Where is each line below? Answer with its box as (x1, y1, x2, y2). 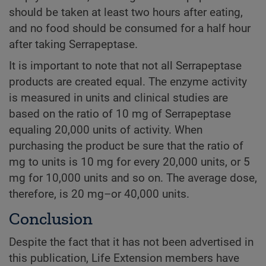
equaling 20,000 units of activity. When (9, 123, 202, 137)
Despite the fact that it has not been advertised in (9, 235, 254, 249)
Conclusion (9, 208, 93, 229)
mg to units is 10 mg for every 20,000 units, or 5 (9, 156, 250, 169)
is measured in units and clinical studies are (9, 91, 228, 105)
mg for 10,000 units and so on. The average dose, (9, 172, 257, 185)
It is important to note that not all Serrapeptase (9, 59, 242, 73)
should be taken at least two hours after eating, (9, 6, 243, 20)
